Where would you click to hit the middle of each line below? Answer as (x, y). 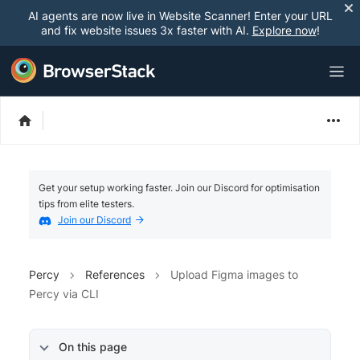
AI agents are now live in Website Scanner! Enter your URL (180, 16)
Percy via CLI (64, 293)
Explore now (284, 30)
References (115, 274)
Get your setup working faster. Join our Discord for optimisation (179, 188)
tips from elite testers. (86, 204)
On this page (93, 346)
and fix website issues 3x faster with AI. (146, 30)
